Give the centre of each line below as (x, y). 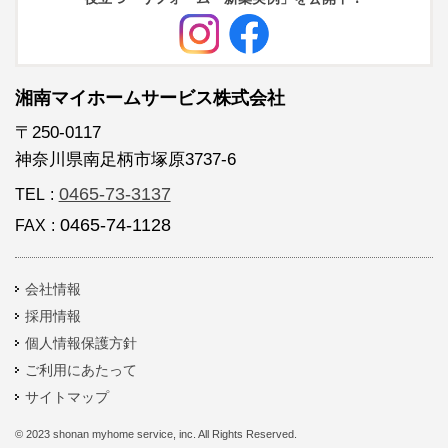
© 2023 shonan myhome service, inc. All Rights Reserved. (156, 434)
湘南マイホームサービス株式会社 (150, 98)
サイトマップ (67, 397)
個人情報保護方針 (81, 343)
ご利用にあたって (81, 370)
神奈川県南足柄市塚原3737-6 (125, 159)
